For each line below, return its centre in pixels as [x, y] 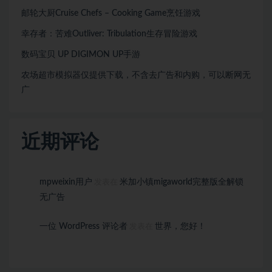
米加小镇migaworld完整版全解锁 [182, 182]
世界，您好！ [180, 226]
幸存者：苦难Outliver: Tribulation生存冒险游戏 [109, 34]
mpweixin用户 [66, 182]
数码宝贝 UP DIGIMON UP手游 [81, 54]
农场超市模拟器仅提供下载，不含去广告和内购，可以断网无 [136, 75]
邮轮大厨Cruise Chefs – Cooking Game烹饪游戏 [111, 13]
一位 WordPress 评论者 [83, 226]
